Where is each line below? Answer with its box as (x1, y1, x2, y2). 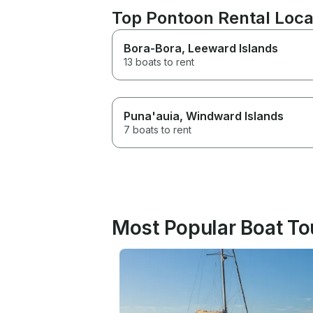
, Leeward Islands (182, 41, 278, 55)
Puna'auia (124, 109, 180, 123)
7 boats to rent (124, 124, 191, 136)
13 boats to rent (124, 56, 194, 68)
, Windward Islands (180, 109, 284, 123)
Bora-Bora (124, 41, 182, 55)
